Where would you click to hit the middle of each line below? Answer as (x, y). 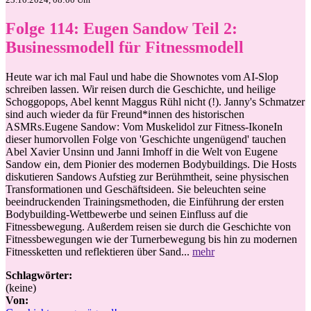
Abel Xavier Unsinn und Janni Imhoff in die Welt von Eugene (142, 151)
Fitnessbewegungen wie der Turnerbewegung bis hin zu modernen (151, 239)
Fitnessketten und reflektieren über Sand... (99, 251)
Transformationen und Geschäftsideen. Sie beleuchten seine (136, 189)
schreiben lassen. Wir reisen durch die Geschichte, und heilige (141, 89)
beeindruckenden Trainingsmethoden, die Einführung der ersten (145, 201)
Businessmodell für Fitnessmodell (125, 47)
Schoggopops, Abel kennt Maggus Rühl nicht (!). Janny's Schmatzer (155, 101)
